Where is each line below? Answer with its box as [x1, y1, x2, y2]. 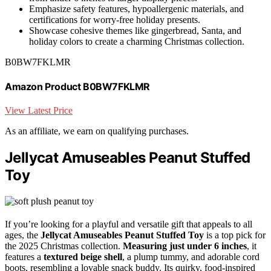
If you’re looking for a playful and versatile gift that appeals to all [5, 219, 252, 230]
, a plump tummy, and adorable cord [122, 252, 260, 263]
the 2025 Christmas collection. [5, 241, 123, 252]
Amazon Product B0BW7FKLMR [5, 80, 150, 93]
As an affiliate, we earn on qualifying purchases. [5, 126, 189, 137]
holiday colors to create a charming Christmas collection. [29, 36, 244, 47]
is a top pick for [204, 230, 266, 241]
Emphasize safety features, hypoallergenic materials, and [29, 3, 244, 14]
